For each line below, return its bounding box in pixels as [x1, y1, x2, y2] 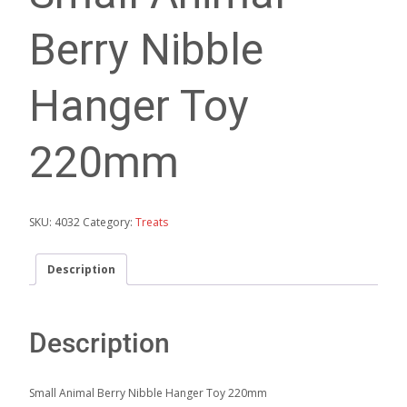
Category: [83, 213, 135, 230]
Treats [135, 213, 168, 230]
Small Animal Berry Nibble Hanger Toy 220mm [29, 384, 267, 401]
